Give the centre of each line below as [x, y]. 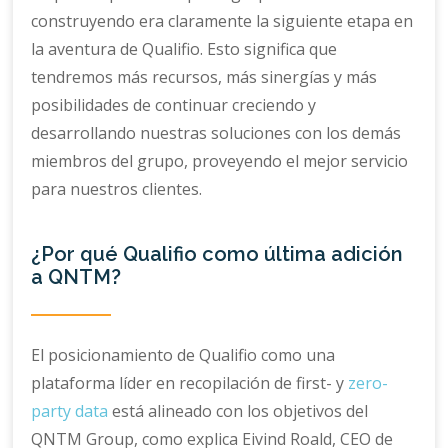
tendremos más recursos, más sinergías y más [204, 77]
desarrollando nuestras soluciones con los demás [216, 133]
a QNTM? [76, 277]
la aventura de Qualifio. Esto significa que [184, 49]
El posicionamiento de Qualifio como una [183, 355]
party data [70, 411]
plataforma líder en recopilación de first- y [190, 383]
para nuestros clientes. [117, 189]
